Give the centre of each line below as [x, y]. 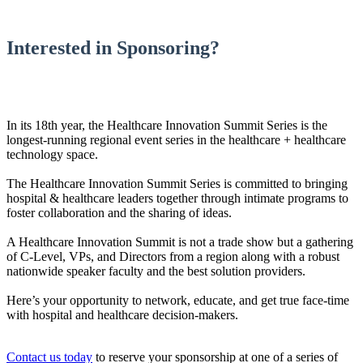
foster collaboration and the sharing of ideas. [121, 213]
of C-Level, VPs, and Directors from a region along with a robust [173, 256]
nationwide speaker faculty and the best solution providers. [158, 271]
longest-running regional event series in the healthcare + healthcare [176, 140]
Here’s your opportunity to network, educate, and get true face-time [178, 300]
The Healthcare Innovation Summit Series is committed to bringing [177, 184]
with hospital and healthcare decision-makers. [124, 315]
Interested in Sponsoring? [113, 48]
